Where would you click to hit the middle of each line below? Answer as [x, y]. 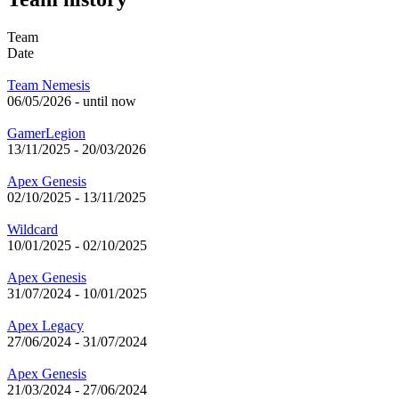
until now [110, 102]
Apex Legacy [45, 326]
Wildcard [33, 230]
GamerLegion [46, 134]
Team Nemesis [49, 85]
